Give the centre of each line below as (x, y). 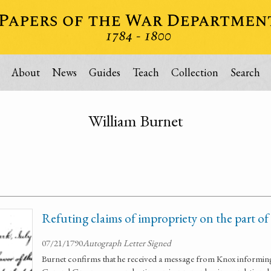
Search (245, 72)
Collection (194, 72)
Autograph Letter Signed (127, 243)
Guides (104, 72)
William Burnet (135, 121)
